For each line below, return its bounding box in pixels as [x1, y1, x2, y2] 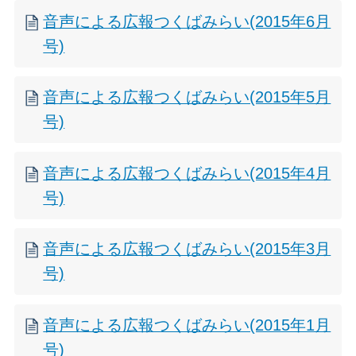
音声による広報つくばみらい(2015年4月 [43, 164, 331, 182]
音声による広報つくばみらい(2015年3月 [43, 240, 331, 258]
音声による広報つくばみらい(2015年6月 [43, 12, 331, 30]
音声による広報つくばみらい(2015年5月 [43, 88, 331, 106]
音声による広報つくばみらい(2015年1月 [43, 315, 331, 334]
